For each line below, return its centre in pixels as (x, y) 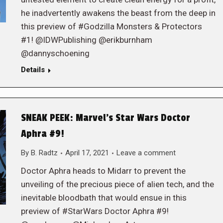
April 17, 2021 (87, 153)
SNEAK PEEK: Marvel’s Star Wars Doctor (105, 118)
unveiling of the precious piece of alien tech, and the (117, 184)
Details (33, 70)
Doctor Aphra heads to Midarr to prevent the (103, 171)
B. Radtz (44, 153)
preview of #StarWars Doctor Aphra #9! (95, 211)
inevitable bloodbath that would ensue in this (104, 198)
